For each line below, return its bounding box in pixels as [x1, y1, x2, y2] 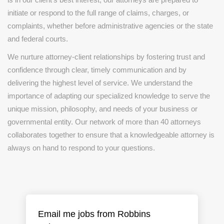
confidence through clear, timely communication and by [7, 65, 186, 74]
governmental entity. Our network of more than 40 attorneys [7, 117, 201, 126]
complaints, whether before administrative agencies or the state [7, 21, 213, 30]
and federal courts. [7, 34, 68, 43]
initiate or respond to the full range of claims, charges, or [7, 8, 189, 17]
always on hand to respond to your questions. [7, 143, 155, 152]
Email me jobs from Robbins [38, 209, 151, 219]
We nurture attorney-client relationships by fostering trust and [7, 52, 205, 61]
